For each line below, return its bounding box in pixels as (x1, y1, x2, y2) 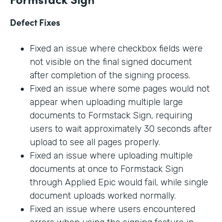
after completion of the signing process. (30, 70, 190, 81)
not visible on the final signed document (30, 56, 192, 68)
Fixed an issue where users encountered (30, 204, 195, 215)
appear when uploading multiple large (30, 97, 183, 108)
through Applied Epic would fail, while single (30, 177, 208, 188)
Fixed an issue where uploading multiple (30, 150, 193, 162)
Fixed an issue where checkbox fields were (30, 43, 203, 55)
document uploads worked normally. (30, 190, 176, 202)
